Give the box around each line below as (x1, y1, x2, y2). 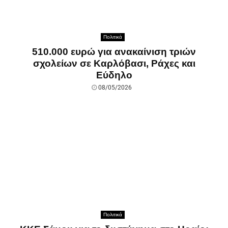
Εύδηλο (96, 69, 132, 80)
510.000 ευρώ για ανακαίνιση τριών (32, 46, 196, 57)
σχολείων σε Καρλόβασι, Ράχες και (33, 58, 195, 69)
